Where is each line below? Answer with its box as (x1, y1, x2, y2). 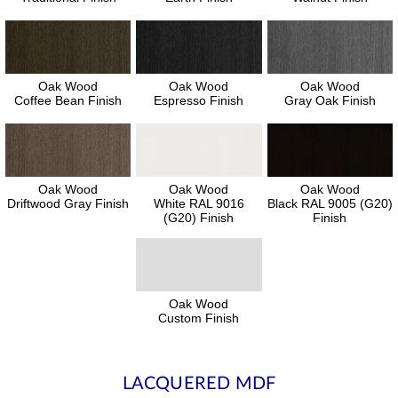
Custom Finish (158, 310, 240, 325)
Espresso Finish (154, 92, 244, 107)
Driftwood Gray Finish (7, 195, 130, 211)
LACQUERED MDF (122, 374, 276, 393)
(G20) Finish (163, 210, 235, 225)
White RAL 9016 (153, 195, 244, 211)
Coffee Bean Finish (14, 92, 123, 107)
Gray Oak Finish (283, 92, 376, 107)
